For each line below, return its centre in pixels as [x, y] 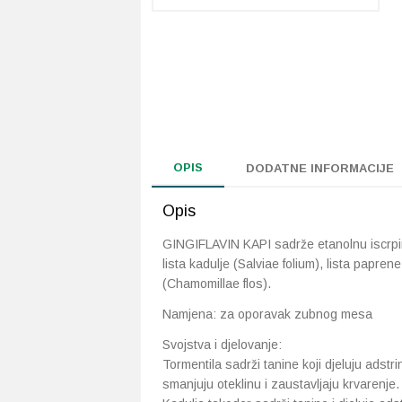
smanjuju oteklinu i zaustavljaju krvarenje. [281, 384]
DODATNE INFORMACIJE [320, 168]
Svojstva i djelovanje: [222, 345]
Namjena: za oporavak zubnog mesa [267, 314]
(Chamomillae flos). [217, 284]
